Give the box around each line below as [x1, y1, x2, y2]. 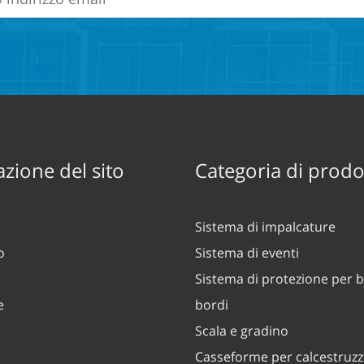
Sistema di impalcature [195, 218, 336, 236]
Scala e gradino [195, 322, 288, 340]
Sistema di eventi [195, 244, 299, 262]
